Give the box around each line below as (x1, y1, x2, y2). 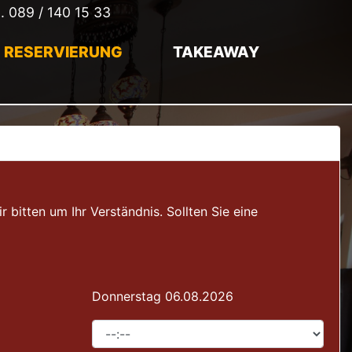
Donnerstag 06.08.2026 (91, 288, 233, 304)
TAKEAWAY (173, 42, 259, 61)
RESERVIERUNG (4, 42, 123, 61)
